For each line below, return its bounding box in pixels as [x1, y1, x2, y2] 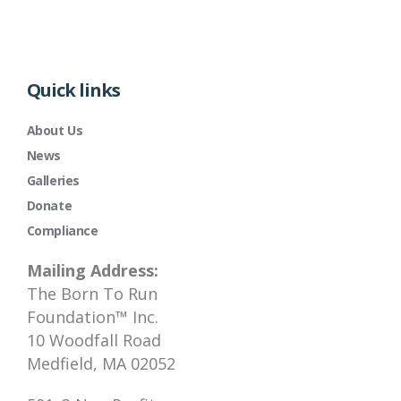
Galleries [26, 172, 80, 190]
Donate [26, 197, 73, 215]
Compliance [26, 222, 98, 240]
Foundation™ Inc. [26, 306, 158, 328]
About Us [26, 122, 83, 140]
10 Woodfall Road [26, 329, 161, 352]
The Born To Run [26, 283, 158, 305]
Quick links [26, 78, 120, 103]
